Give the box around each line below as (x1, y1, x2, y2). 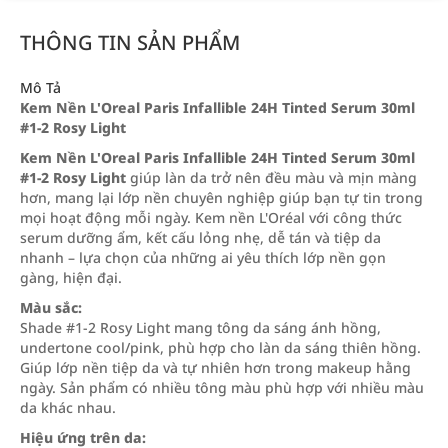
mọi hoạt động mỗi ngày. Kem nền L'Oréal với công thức (20, 208, 402, 227)
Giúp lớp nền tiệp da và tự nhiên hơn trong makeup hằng (20, 358, 411, 377)
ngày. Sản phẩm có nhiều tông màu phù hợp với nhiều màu (20, 378, 424, 397)
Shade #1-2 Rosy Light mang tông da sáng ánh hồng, (20, 318, 381, 337)
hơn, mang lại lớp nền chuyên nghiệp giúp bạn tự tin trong (20, 188, 423, 207)
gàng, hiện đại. (20, 268, 122, 287)
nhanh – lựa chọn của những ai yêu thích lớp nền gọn (20, 248, 386, 267)
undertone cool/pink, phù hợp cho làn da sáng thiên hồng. (20, 338, 421, 357)
